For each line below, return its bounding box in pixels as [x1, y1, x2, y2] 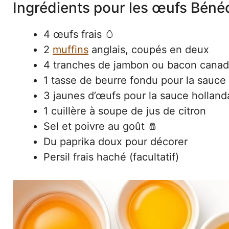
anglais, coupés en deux [88, 43, 209, 56]
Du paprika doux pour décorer [43, 135, 188, 148]
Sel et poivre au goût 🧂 [43, 120, 158, 132]
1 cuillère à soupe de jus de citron [43, 104, 206, 117]
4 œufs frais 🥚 [43, 28, 115, 40]
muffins [53, 43, 88, 56]
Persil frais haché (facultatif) [43, 150, 179, 163]
